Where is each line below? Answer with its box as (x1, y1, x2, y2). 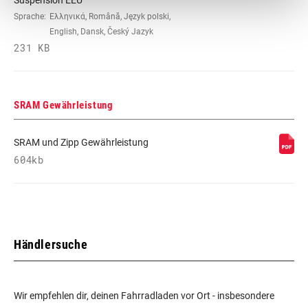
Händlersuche (14, 236, 88, 252)
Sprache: (14, 11, 46, 21)
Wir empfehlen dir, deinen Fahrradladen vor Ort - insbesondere (14, 289, 274, 301)
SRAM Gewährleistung (14, 98, 113, 111)
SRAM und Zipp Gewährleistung (14, 136, 148, 148)
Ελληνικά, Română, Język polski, (49, 11, 170, 21)
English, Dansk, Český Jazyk (49, 26, 153, 36)
